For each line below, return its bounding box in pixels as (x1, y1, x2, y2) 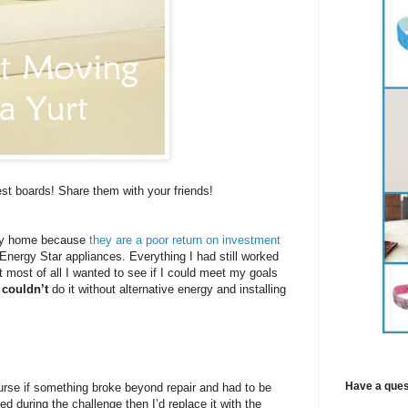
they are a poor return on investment (89, 233, 280, 248)
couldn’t (2, 282, 48, 297)
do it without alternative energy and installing (48, 282, 286, 297)
